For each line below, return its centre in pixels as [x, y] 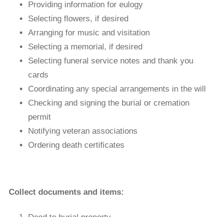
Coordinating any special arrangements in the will [117, 89]
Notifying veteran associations [83, 131]
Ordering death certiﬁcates [76, 145]
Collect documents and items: [107, 192]
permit [39, 117]
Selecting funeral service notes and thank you [110, 61]
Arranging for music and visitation [89, 32]
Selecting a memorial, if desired [85, 46]
